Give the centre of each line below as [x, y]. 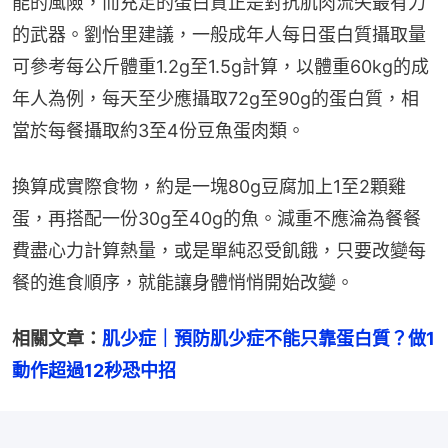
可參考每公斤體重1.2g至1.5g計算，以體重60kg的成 [220, 66]
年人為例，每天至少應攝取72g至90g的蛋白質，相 [215, 98]
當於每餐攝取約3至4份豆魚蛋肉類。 [158, 130]
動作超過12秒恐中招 [94, 370]
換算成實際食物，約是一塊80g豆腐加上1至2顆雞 [209, 186]
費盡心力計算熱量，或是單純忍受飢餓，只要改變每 [219, 250]
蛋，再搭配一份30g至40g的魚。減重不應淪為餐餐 [216, 218]
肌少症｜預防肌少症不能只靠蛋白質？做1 [268, 338]
